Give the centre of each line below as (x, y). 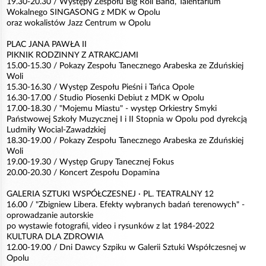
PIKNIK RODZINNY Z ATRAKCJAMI (72, 55)
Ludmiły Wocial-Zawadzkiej (56, 130)
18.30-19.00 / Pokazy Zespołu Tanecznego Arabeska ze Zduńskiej (125, 141)
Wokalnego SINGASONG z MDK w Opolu (83, 12)
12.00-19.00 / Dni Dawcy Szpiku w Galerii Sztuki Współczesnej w (126, 248)
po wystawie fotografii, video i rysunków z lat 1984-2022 (110, 226)
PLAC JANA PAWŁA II (47, 45)
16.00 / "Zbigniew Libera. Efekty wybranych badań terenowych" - (126, 205)
